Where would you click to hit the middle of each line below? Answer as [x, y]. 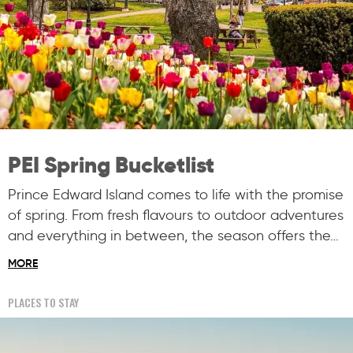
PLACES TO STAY [43, 302]
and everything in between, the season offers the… [173, 235]
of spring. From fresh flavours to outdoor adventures [176, 215]
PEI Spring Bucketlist [111, 164]
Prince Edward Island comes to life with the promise [176, 194]
